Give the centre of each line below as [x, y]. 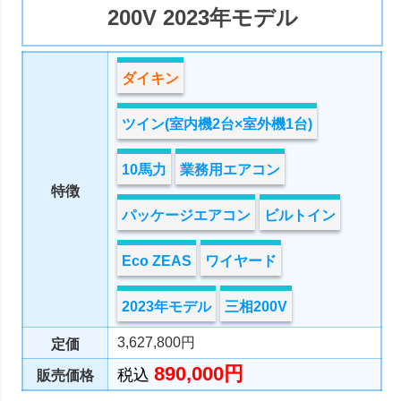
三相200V [256, 306]
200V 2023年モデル [202, 18]
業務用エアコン [230, 169]
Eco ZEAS [157, 260]
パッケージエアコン [187, 215]
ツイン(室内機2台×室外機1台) [218, 124]
